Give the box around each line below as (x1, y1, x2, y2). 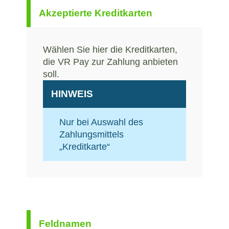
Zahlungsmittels (59, 129, 124, 140)
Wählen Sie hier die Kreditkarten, (43, 44, 177, 55)
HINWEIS (51, 88, 93, 99)
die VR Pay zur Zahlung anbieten (43, 56, 178, 67)
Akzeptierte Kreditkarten (39, 7, 152, 18)
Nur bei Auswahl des (59, 117, 143, 127)
